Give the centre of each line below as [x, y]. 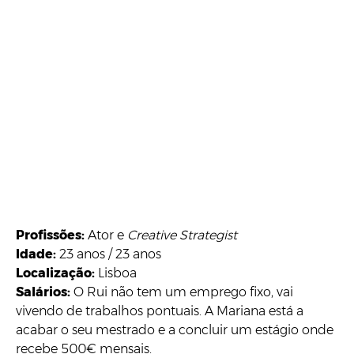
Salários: [45, 292]
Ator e [107, 235]
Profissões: [52, 235]
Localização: [55, 273]
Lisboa [116, 273]
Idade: [38, 254]
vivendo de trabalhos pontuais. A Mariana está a [160, 311]
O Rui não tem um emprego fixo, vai [183, 292]
